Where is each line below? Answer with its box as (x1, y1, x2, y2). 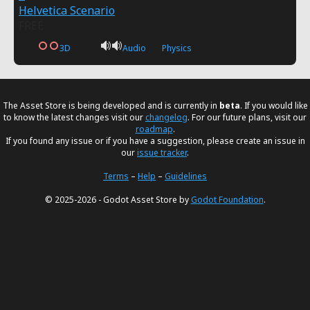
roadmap (135, 123, 173, 135)
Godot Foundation (190, 194, 264, 206)
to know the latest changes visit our (3, 111, 145, 123)
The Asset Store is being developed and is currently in (2, 100, 219, 111)
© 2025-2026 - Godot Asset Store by (44, 194, 191, 206)
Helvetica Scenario (19, 3, 115, 18)
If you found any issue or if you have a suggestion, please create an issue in (5, 135, 305, 147)
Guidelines (165, 170, 207, 182)
